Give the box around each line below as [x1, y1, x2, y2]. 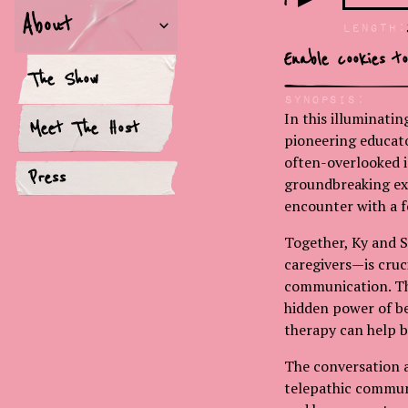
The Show [29, 66, 98, 90]
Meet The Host [29, 116, 139, 139]
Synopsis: [283, 93, 365, 106]
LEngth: [342, 20, 406, 33]
